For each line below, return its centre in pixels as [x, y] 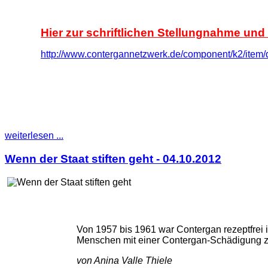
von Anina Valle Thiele [124, 260]
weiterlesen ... [34, 136]
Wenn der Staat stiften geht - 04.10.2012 [113, 159]
